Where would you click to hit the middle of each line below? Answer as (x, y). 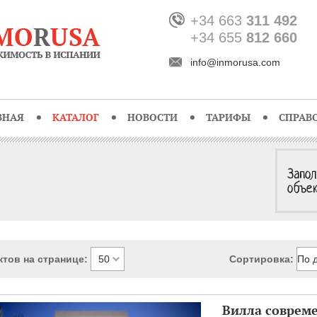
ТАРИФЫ (228, 117)
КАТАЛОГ (75, 117)
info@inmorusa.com (235, 62)
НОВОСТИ (152, 117)
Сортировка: (262, 259)
